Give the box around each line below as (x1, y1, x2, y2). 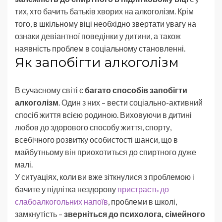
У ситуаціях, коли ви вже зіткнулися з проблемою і (15, 171, 194, 181)
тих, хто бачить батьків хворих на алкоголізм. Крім (15, 6, 194, 16)
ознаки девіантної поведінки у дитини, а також (15, 31, 181, 41)
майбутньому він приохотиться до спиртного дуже (15, 147, 196, 157)
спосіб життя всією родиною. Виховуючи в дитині (15, 110, 192, 119)
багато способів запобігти (85, 85, 187, 95)
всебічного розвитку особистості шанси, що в (15, 134, 178, 144)
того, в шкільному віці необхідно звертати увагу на (15, 18, 196, 28)
